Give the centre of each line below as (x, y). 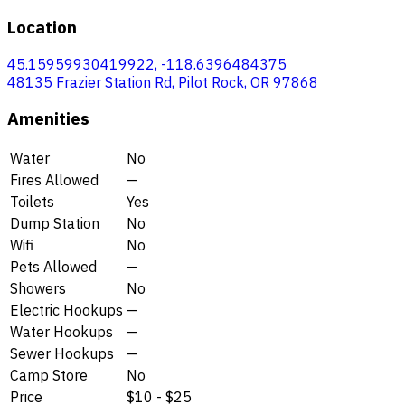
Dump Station (55, 223)
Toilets (32, 201)
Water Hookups (61, 331)
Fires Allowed (54, 179)
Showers (38, 288)
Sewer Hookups (62, 353)
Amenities (48, 119)
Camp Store (49, 375)
